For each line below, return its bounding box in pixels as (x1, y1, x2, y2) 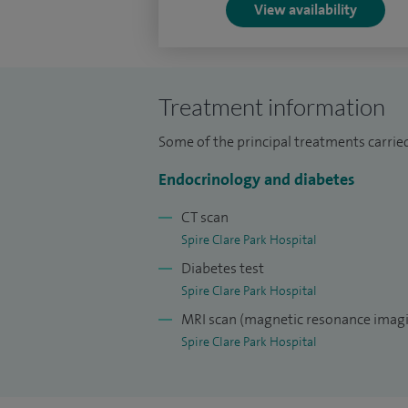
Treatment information (158, 92, 385, 121)
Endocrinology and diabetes (158, 168, 355, 190)
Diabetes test (181, 259, 264, 278)
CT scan (181, 208, 229, 227)
